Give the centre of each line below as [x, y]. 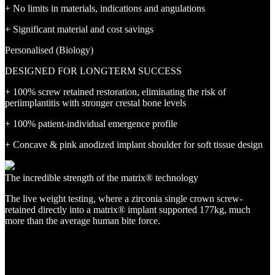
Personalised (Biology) [49, 50]
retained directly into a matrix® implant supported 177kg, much [128, 210]
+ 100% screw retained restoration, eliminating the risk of [115, 92]
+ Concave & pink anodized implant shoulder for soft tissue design [134, 145]
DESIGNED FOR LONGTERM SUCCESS [93, 71]
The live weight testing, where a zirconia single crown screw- [124, 199]
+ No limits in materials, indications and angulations [105, 8]
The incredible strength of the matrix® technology [102, 178]
